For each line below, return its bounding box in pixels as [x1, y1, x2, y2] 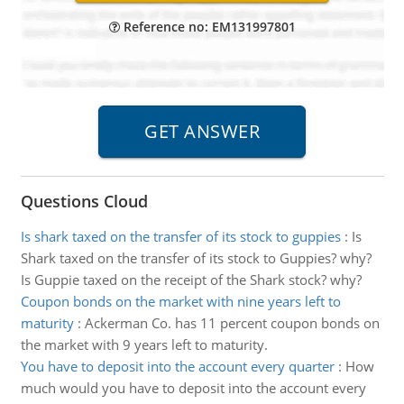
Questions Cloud [20, 190, 148, 212]
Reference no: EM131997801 [119, 18, 296, 35]
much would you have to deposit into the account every [20, 379, 366, 397]
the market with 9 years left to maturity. [20, 335, 268, 353]
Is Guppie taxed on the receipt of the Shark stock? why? [20, 271, 362, 289]
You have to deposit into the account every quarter [20, 357, 335, 375]
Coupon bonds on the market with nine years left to [20, 292, 341, 310]
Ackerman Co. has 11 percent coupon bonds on [84, 314, 380, 332]
